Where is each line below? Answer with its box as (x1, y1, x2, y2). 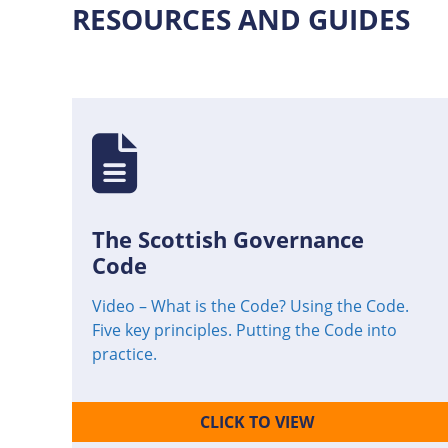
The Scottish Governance (92, 223, 364, 254)
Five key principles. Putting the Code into (92, 318, 397, 341)
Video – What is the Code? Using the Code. (92, 294, 409, 317)
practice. (92, 342, 157, 365)
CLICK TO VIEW (199, 410, 314, 433)
